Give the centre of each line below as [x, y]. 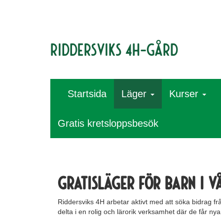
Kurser [185, 94]
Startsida [87, 94]
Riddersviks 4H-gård [114, 49]
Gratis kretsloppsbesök [108, 123]
